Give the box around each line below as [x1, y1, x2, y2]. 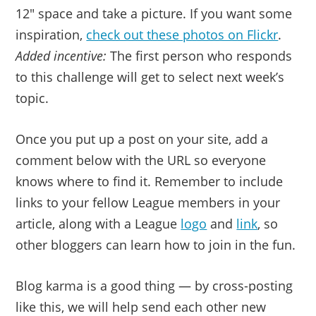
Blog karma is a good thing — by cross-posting [16, 277, 293, 294]
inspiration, [16, 26, 87, 43]
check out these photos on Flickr [86, 26, 279, 43]
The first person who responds [107, 47, 293, 64]
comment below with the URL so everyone [16, 152, 267, 169]
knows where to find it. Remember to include [16, 173, 284, 190]
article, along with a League [16, 215, 181, 232]
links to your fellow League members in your [16, 194, 281, 211]
